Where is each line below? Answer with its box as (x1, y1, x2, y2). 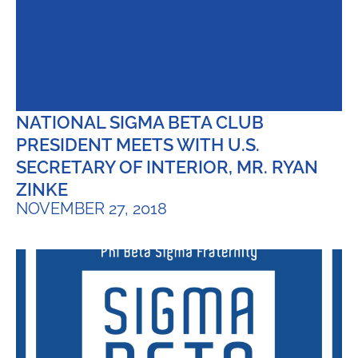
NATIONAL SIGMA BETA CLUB (16, 111, 264, 133)
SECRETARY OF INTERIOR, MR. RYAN (16, 156, 318, 177)
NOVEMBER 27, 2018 (16, 198, 167, 218)
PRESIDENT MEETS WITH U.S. (16, 133, 260, 155)
